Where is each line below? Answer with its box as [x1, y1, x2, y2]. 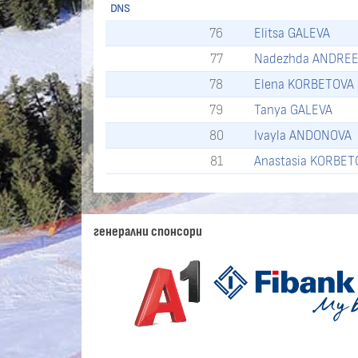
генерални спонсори [93, 224, 202, 239]
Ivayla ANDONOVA [254, 129, 352, 143]
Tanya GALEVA [254, 103, 333, 117]
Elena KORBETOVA [254, 78, 355, 92]
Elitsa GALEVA [254, 26, 331, 41]
